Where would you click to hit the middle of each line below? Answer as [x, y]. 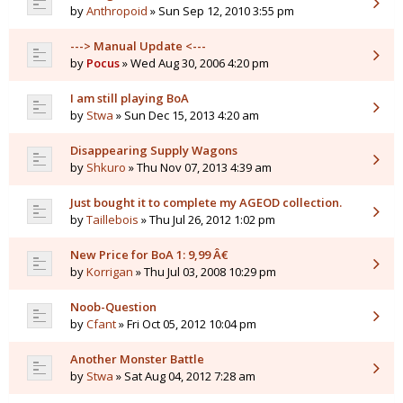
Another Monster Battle [137, 359]
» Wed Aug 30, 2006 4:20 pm [194, 63]
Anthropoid [117, 11]
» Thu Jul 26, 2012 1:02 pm [207, 220]
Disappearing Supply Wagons [154, 151]
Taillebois [112, 220]
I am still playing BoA [130, 99]
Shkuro [106, 168]
